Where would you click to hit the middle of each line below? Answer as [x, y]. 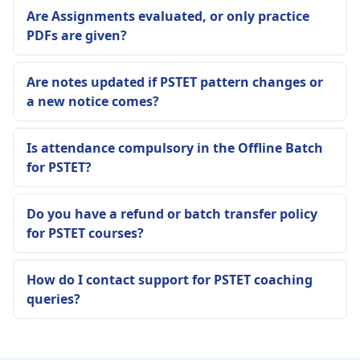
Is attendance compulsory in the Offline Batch [175, 147]
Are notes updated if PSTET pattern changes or [175, 82]
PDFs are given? [77, 35]
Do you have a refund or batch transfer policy [172, 213]
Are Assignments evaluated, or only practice [168, 16]
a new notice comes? [93, 101]
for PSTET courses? [85, 233]
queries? [53, 299]
